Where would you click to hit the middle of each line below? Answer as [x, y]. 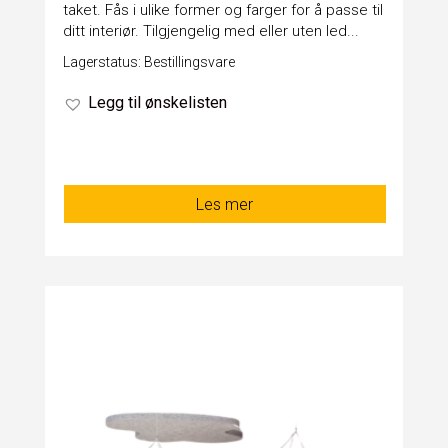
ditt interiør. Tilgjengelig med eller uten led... [210, 31]
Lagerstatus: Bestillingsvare [148, 62]
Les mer [225, 205]
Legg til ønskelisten [157, 103]
